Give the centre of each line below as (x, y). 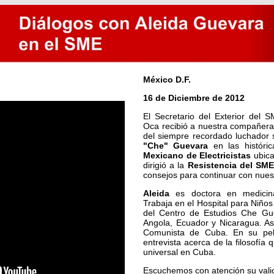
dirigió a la (165, 165)
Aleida (156, 193)
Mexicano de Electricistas (197, 155)
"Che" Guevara (176, 146)
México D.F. (167, 80)
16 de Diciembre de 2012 (194, 98)
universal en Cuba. (180, 252)
